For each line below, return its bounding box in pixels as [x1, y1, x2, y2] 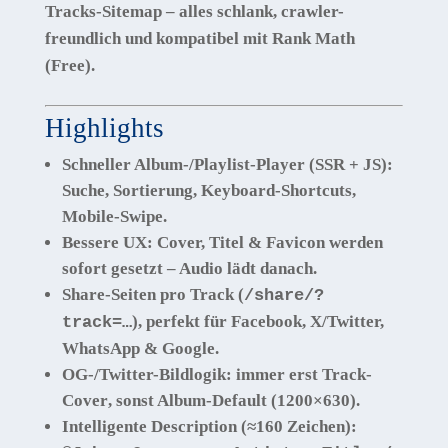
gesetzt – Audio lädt [106, 259, 260, 278]
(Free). [44, 56, 95, 75]
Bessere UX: [61, 233, 153, 252]
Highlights [44, 113, 164, 143]
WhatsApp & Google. [61, 339, 219, 358]
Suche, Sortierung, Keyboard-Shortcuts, [61, 181, 356, 200]
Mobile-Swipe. [61, 207, 167, 226]
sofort [61, 259, 107, 278]
